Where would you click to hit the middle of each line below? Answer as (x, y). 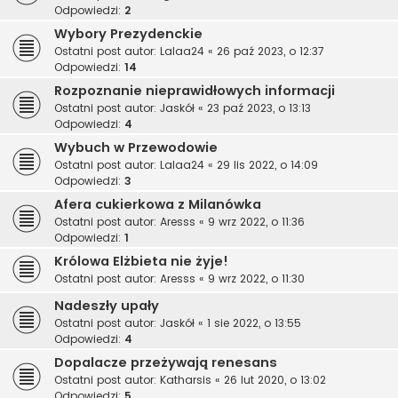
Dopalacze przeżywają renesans (166, 363)
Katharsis (186, 380)
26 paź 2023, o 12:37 (271, 52)
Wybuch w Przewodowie (136, 148)
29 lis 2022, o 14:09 (267, 165)
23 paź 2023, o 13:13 (259, 108)
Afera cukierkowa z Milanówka (158, 205)
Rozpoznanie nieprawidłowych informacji (195, 91)
